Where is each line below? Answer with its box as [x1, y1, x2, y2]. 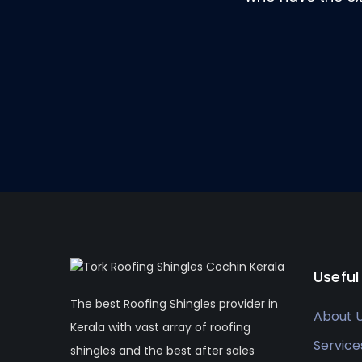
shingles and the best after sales [70, 342, 255, 359]
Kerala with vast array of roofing [70, 318, 250, 335]
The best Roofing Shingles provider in [70, 295, 278, 312]
